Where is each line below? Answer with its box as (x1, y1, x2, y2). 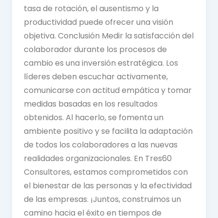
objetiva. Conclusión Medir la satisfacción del (23, 30, 194, 42)
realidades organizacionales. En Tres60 (23, 153, 172, 164)
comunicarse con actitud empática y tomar (23, 85, 192, 96)
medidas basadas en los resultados (23, 98, 158, 110)
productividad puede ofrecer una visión (23, 17, 173, 28)
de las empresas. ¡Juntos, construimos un (23, 194, 181, 205)
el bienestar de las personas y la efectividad (23, 180, 192, 192)
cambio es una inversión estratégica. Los (23, 57, 178, 69)
